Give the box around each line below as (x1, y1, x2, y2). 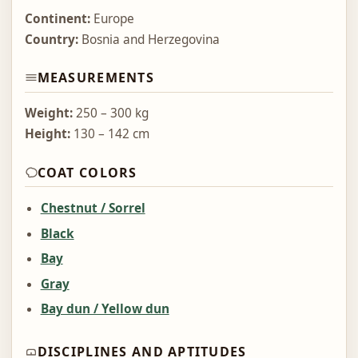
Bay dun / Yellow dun (40, 300, 169, 318)
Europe (89, 10, 134, 27)
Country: (24, 30, 78, 48)
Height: (24, 125, 70, 143)
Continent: (24, 10, 90, 27)
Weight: (24, 105, 73, 122)
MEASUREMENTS (37, 69, 154, 87)
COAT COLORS (37, 163, 137, 181)
